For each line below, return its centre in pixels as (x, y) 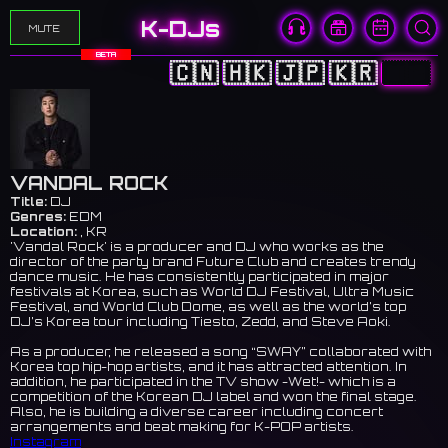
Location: (43, 231)
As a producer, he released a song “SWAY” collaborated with (220, 351)
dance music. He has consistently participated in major (199, 276)
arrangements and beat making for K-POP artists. (182, 426)
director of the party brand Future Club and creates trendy (213, 261)
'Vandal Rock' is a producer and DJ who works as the (197, 246)
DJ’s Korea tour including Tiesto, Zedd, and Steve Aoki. (200, 321)
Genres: (38, 216)
